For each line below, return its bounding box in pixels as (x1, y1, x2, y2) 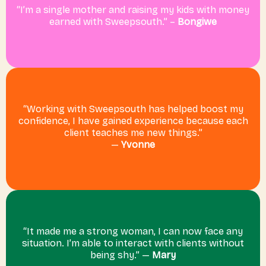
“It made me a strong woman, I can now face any (23, 225, 243, 237)
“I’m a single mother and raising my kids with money (17, 4, 249, 15)
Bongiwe (178, 15, 217, 27)
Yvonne (121, 138, 155, 150)
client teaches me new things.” (64, 126, 202, 138)
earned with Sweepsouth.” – (49, 15, 178, 27)
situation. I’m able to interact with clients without (22, 237, 244, 249)
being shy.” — (90, 249, 152, 261)
